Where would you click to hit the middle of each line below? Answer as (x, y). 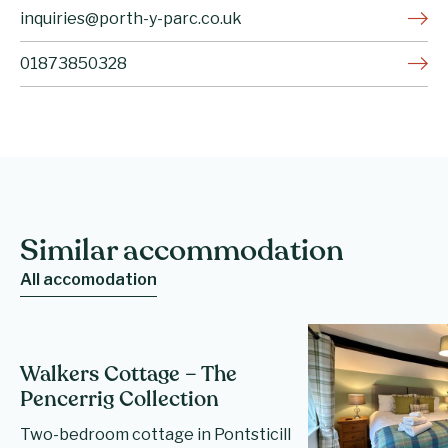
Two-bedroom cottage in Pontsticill (155, 434)
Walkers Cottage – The (128, 375)
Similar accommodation (182, 252)
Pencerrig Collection (119, 400)
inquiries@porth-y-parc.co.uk (131, 18)
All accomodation (88, 279)
